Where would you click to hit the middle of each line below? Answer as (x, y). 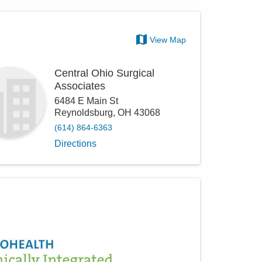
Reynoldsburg (84, 113)
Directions (76, 144)
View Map (168, 39)
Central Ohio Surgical (105, 73)
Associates (80, 86)
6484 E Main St (87, 101)
